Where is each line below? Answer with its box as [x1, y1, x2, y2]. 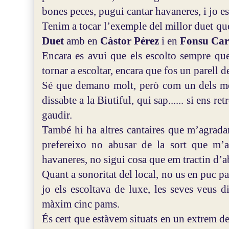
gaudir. [42, 109, 72, 121]
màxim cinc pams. [42, 198, 120, 210]
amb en [66, 35, 100, 47]
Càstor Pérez [100, 35, 159, 47]
